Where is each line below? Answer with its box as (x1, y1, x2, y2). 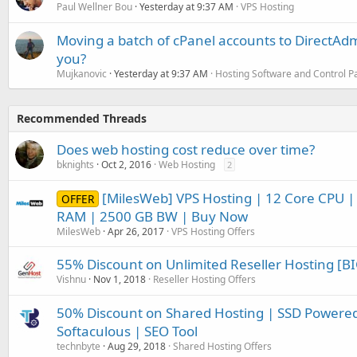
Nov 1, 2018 (93, 273, 146, 287)
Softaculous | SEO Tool (57, 322, 198, 341)
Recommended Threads (17, 111, 147, 127)
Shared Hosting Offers (173, 339, 272, 354)
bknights (57, 158, 94, 172)
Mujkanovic (57, 67, 107, 81)
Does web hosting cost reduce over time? (57, 140, 315, 159)
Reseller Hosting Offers (153, 273, 256, 287)
